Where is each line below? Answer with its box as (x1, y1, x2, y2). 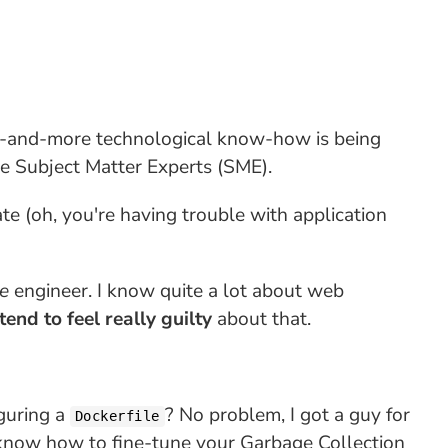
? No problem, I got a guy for (164, 402, 410, 428)
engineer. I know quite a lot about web (8, 278, 344, 304)
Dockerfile (74, 408, 160, 424)
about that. (211, 306, 311, 332)
